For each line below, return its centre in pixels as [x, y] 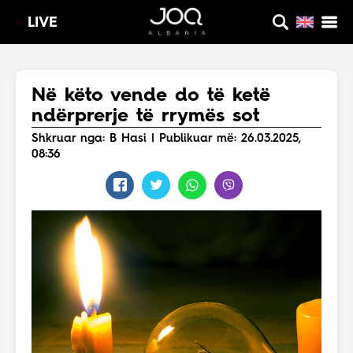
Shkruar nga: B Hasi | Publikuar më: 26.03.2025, [166, 139]
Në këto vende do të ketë [151, 96]
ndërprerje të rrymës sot [145, 117]
